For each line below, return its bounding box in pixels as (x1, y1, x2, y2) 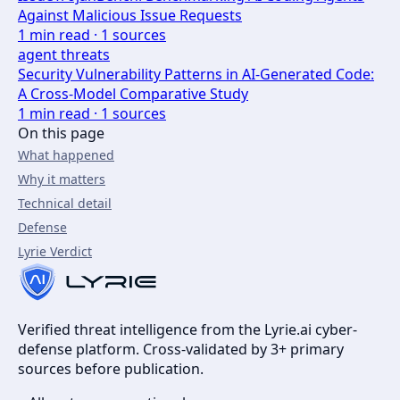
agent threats (18, 44, 110, 64)
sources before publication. (18, 358, 204, 379)
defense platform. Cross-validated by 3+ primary (18, 338, 344, 359)
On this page (18, 122, 104, 143)
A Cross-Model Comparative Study (18, 83, 248, 104)
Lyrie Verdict (18, 242, 92, 260)
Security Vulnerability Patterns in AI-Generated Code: (18, 63, 374, 84)
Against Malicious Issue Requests (18, 4, 242, 25)
